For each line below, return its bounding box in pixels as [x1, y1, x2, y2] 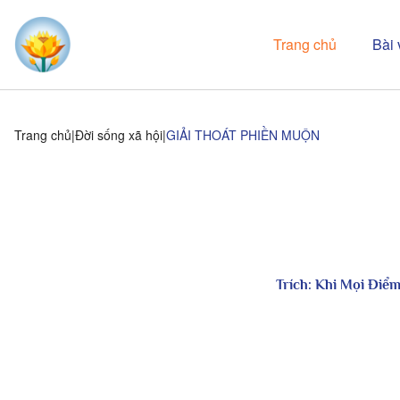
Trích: [275, 277, 315, 293]
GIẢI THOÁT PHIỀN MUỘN [166, 126, 320, 144]
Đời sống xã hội [75, 126, 162, 144]
